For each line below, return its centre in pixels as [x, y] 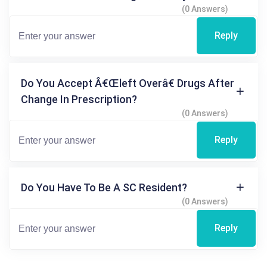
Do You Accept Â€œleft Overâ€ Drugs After [128, 83]
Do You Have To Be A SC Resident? [104, 187]
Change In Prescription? [79, 99]
